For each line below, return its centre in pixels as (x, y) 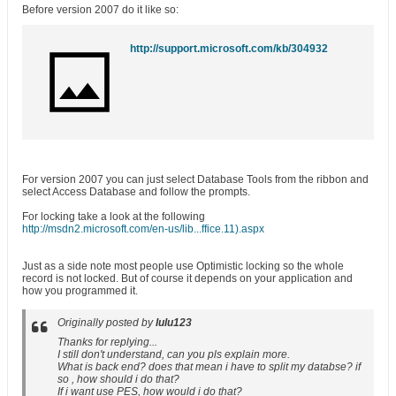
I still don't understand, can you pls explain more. (174, 354)
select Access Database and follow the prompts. (136, 192)
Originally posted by (107, 323)
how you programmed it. (80, 291)
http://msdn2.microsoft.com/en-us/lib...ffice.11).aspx (143, 229)
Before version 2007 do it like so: (100, 10)
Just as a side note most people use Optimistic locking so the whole (183, 266)
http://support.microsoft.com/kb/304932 (229, 49)
